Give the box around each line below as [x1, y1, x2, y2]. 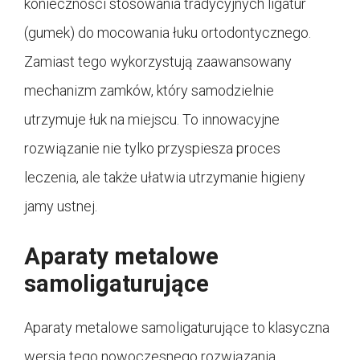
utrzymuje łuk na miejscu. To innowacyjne [24, 110, 280, 128]
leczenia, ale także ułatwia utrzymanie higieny [24, 168, 305, 186]
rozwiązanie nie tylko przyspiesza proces [24, 139, 280, 157]
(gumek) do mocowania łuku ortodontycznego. [24, 23, 311, 41]
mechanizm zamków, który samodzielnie [24, 81, 274, 99]
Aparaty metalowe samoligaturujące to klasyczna [24, 318, 329, 336]
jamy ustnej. [24, 197, 97, 215]
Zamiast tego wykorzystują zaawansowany [24, 52, 292, 70]
